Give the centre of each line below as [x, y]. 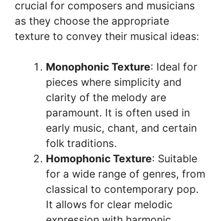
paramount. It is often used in [118, 113]
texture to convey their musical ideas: [107, 36]
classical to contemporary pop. [122, 189]
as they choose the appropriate [92, 21]
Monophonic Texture [98, 67]
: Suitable [175, 159]
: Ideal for [174, 67]
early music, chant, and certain [121, 128]
